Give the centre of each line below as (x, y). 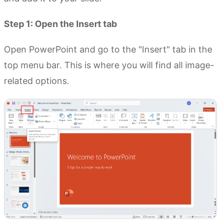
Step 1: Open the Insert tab (60, 24)
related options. (37, 81)
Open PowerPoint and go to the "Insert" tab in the (108, 49)
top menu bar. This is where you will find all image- (109, 65)
